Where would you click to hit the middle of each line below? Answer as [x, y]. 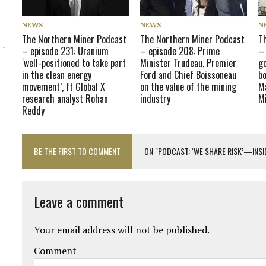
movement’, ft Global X [64, 86]
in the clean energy [57, 75]
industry [156, 98]
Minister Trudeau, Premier [189, 63]
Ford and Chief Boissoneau [189, 75]
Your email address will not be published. [122, 229]
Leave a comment [79, 201]
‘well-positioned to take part [74, 63]
